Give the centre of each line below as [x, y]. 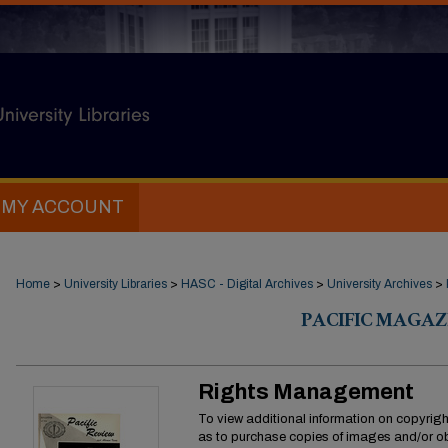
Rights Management [306, 392]
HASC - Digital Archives [247, 284]
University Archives [379, 284]
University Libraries [115, 284]
